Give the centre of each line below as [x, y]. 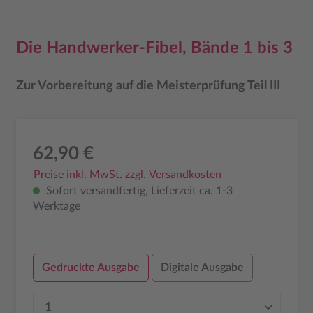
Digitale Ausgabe [202, 268]
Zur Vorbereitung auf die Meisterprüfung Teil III [148, 86]
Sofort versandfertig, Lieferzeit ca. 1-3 [138, 191]
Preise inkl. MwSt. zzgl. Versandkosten [127, 175]
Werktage [56, 206]
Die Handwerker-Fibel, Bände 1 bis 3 [154, 48]
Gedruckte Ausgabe [90, 268]
